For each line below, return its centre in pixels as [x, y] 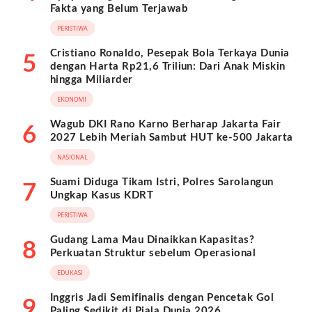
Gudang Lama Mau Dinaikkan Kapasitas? [153, 240]
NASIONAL [72, 157]
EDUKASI [70, 273]
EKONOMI [72, 100]
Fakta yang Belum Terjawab [119, 9]
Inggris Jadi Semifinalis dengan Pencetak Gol [162, 298]
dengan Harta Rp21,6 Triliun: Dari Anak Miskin [168, 67]
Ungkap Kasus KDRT [102, 196]
